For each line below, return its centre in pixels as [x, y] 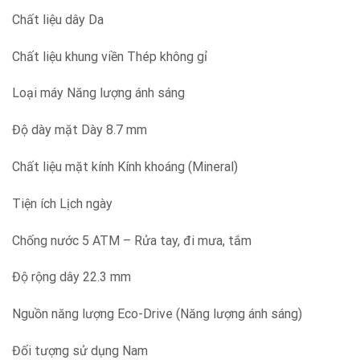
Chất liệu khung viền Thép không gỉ [110, 56]
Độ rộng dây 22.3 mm [72, 277]
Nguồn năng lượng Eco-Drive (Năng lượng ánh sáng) [157, 314]
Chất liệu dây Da [58, 19]
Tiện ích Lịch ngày [62, 203]
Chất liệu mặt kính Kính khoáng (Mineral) [125, 166]
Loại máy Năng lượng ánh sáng [98, 93]
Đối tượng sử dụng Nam [80, 350]
